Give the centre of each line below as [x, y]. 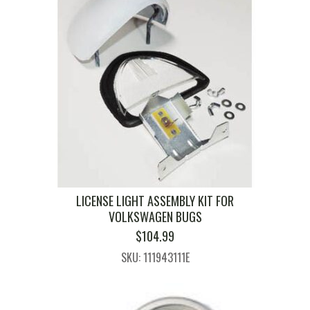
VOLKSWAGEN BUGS [155, 216]
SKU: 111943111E [155, 257]
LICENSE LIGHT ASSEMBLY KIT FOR [155, 200]
